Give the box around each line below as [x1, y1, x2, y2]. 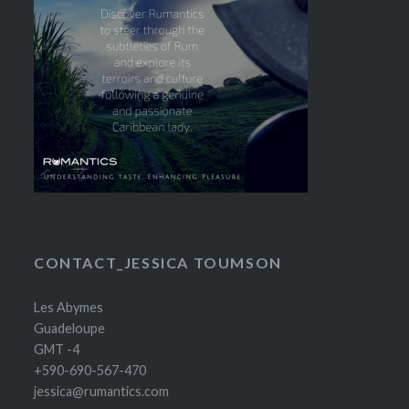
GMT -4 [34, 341, 80, 357]
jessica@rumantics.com [34, 383, 170, 399]
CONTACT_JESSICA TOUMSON [34, 253, 282, 271]
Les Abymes [34, 299, 104, 315]
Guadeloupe [34, 320, 106, 336]
